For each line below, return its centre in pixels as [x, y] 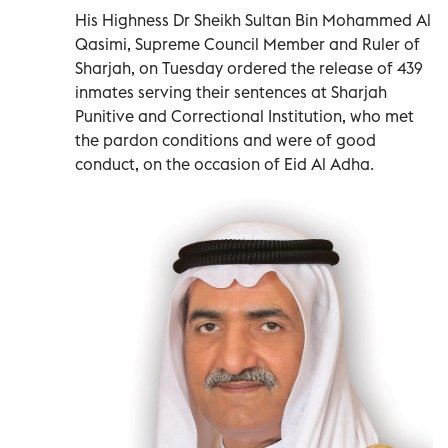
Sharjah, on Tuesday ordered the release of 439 [249, 67]
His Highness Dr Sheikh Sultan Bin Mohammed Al [253, 19]
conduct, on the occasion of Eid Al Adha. [224, 163]
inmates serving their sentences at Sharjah [231, 91]
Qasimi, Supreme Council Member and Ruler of [247, 43]
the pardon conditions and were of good [225, 139]
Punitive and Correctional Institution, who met [244, 115]
